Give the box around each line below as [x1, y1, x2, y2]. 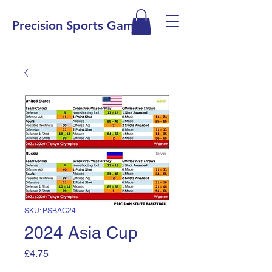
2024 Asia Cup [24, 223, 138, 242]
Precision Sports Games [12, 18, 146, 33]
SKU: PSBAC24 [24, 206, 76, 215]
